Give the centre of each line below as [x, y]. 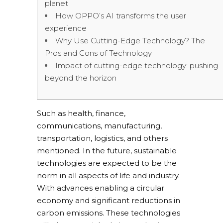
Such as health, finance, [81, 113]
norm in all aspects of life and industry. [108, 175]
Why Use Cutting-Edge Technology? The [130, 41]
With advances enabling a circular [101, 188]
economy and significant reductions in [109, 200]
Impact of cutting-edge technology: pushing [137, 65]
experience [66, 28]
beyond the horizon [81, 78]
